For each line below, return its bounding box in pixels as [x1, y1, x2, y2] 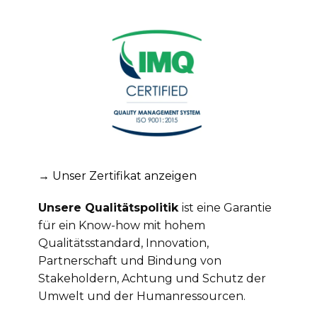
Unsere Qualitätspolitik [38, 201, 182, 215]
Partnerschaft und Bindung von [38, 254, 221, 268]
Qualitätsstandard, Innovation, [38, 236, 209, 250]
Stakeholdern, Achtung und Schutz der [38, 272, 266, 286]
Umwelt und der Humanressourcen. [38, 289, 246, 304]
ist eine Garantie [182, 201, 272, 215]
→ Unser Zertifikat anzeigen [38, 169, 197, 183]
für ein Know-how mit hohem [38, 219, 205, 233]
